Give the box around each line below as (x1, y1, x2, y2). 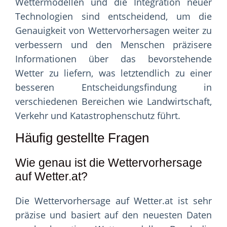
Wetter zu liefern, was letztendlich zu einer (15, 67, 212, 80)
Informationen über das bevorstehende (15, 53, 212, 65)
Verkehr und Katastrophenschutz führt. (15, 109, 180, 122)
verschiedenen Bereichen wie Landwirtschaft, (15, 95, 212, 108)
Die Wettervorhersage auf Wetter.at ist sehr (15, 195, 212, 207)
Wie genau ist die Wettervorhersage (15, 156, 202, 170)
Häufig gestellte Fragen (15, 130, 149, 146)
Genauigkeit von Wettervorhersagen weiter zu (15, 24, 212, 37)
